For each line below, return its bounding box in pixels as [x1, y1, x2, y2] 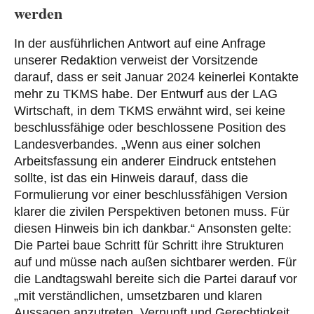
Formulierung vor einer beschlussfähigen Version [14, 188, 287, 203]
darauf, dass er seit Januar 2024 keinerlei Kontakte [14, 70, 299, 85]
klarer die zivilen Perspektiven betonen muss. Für [14, 205, 289, 219]
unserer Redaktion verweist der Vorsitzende [14, 53, 258, 68]
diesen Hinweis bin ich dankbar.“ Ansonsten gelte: [14, 221, 292, 236]
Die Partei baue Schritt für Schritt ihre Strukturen [14, 238, 284, 253]
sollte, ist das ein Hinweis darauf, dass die [14, 171, 248, 186]
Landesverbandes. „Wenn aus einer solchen [14, 137, 261, 152]
